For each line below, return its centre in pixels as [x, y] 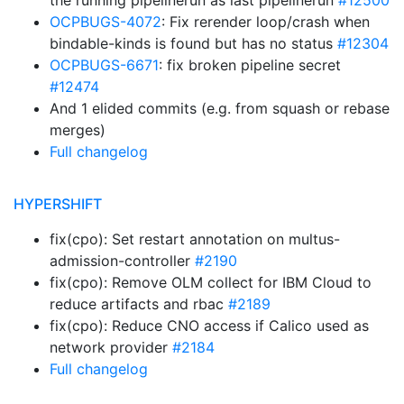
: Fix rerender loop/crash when [266, 22]
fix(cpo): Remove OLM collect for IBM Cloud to [211, 282]
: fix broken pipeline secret [250, 65]
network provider [111, 347]
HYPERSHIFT [58, 204]
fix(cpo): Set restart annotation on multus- [195, 239]
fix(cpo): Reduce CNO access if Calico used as [209, 326]
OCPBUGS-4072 [106, 22]
